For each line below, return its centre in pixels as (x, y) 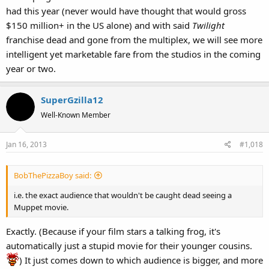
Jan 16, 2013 (26, 144)
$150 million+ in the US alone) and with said (99, 25)
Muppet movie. (41, 207)
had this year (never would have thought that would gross (126, 11)
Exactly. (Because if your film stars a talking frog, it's (113, 231)
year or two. (31, 68)
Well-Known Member (76, 115)
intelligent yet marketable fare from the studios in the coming (133, 54)
